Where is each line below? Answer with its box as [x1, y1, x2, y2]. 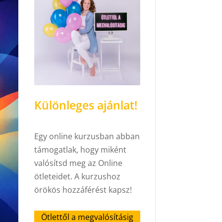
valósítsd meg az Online [34, 157, 122, 168]
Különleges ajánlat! [34, 97, 137, 113]
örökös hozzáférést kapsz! [34, 184, 132, 195]
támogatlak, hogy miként [34, 144, 126, 155]
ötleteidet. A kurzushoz [34, 170, 120, 182]
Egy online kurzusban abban [34, 130, 140, 142]
